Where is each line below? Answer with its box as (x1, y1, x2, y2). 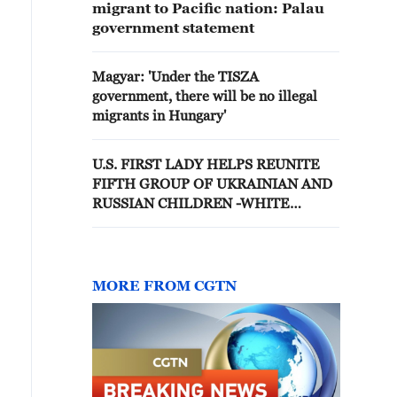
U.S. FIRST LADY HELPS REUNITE (92, 156, 319, 172)
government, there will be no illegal (92, 88, 317, 104)
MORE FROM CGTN (92, 277, 237, 293)
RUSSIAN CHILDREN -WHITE (92, 195, 290, 211)
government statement (92, 19, 254, 35)
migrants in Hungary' (92, 107, 226, 123)
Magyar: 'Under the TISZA (92, 68, 259, 84)
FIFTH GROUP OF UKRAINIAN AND (92, 175, 332, 191)
